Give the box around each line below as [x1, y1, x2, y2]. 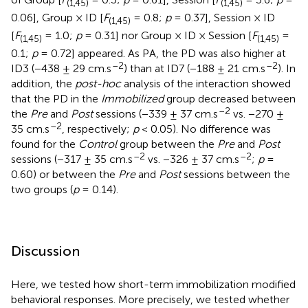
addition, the [11, 77, 75, 91]
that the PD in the [11, 92, 101, 106]
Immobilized [101, 92, 164, 106]
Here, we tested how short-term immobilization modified [11, 278, 296, 291]
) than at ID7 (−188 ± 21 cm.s [124, 62, 265, 76]
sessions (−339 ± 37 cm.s [93, 107, 218, 121]
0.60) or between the [11, 168, 118, 181]
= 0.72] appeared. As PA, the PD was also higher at [38, 47, 286, 60]
